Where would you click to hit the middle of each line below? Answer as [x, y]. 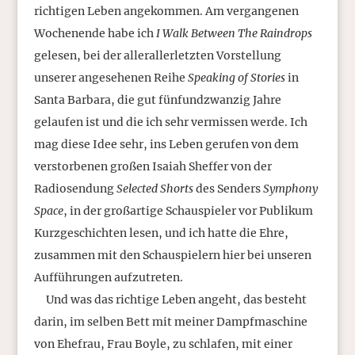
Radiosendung [75, 188]
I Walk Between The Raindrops [234, 33]
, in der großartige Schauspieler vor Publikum [188, 210]
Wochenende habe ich [95, 33]
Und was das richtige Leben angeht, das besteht [170, 299]
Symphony [290, 188]
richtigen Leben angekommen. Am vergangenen [166, 11]
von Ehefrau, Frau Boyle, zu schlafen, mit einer [163, 344]
